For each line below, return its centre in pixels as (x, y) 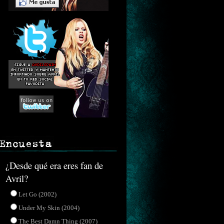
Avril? (16, 178)
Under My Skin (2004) (49, 208)
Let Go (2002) (37, 194)
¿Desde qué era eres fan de (54, 165)
